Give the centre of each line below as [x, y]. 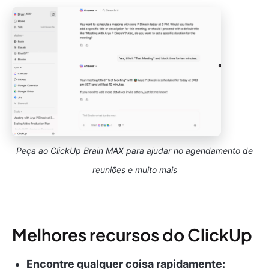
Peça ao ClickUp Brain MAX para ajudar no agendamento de [134, 151]
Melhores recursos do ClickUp [132, 235]
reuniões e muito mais [134, 170]
